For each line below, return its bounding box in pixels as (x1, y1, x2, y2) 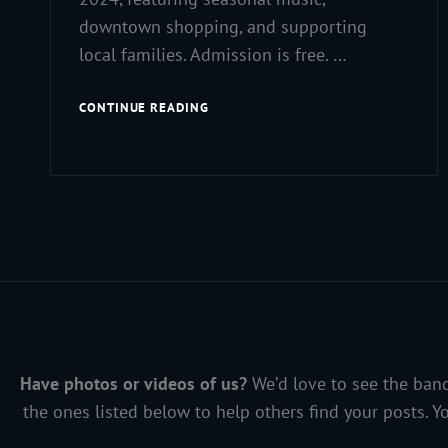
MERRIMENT (207, 164, 287, 182)
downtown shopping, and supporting (79, 15, 367, 39)
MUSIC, (207, 98, 252, 116)
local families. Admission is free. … (79, 43, 347, 67)
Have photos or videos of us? (19, 372, 247, 396)
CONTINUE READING (79, 99, 209, 117)
